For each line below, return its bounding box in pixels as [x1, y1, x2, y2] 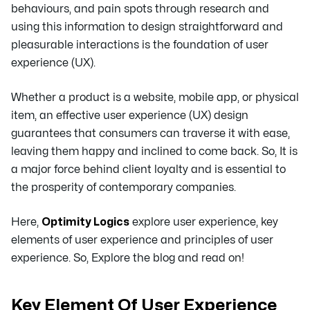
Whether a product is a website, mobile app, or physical [11, 91, 299, 103]
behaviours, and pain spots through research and [11, 3, 269, 15]
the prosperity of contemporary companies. [11, 181, 236, 193]
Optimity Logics [42, 216, 129, 228]
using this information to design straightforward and [11, 21, 283, 33]
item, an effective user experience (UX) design [11, 109, 248, 121]
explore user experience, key [129, 216, 278, 228]
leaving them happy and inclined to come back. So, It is [11, 145, 298, 157]
